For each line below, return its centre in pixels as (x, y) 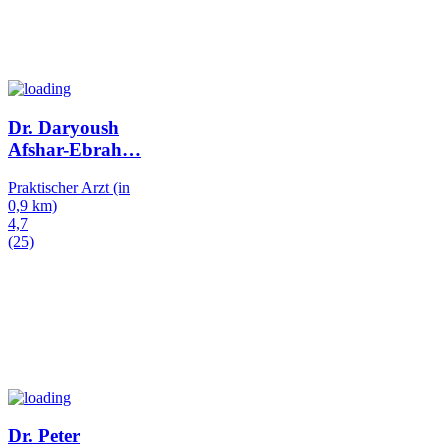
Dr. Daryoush (63, 127)
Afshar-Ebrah (65, 149)
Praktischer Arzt (58, 188)
